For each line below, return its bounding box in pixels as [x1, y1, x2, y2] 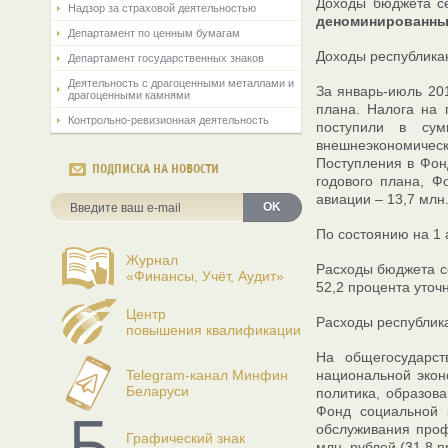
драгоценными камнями [68, 89, 190, 101]
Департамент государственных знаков [68, 52, 264, 64]
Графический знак [126, 430, 245, 446]
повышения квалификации [126, 322, 301, 338]
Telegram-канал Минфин [126, 367, 288, 383]
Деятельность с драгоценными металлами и [68, 77, 294, 89]
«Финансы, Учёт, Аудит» [126, 268, 284, 284]
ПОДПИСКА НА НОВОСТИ [92, 162, 219, 176]
